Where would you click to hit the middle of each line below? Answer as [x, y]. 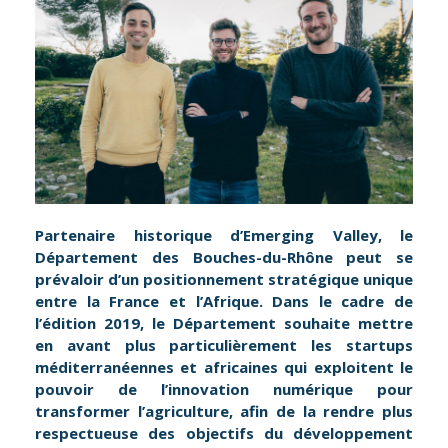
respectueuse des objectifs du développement [224, 433]
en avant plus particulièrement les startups [224, 345]
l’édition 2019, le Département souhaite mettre [224, 323]
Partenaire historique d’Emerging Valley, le [224, 235]
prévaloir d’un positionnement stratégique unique [224, 279]
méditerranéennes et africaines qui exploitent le [224, 367]
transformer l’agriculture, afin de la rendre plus [224, 411]
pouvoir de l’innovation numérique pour [224, 389]
